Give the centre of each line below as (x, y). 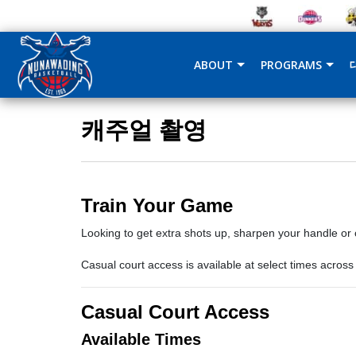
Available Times (141, 339)
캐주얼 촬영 (144, 129)
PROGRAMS (291, 65)
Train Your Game (157, 205)
